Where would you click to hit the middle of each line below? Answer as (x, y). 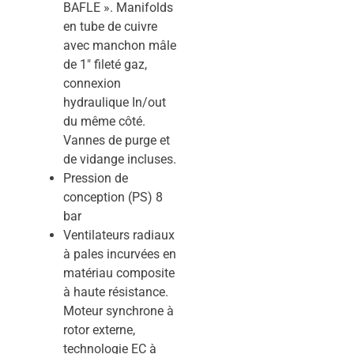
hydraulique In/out (115, 102)
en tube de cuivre (111, 26)
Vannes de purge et (117, 140)
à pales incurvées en (120, 254)
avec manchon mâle (120, 45)
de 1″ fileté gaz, (105, 64)
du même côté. (105, 121)
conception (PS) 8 (113, 197)
